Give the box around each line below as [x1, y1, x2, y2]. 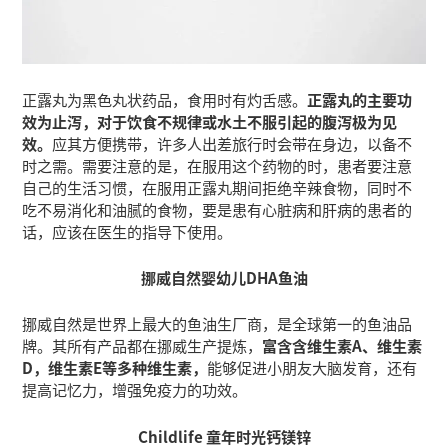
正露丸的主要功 [307, 88, 413, 110]
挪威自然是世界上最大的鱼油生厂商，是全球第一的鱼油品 [22, 312, 413, 335]
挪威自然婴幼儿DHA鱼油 [140, 266, 308, 289]
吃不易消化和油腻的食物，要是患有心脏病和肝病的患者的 [22, 198, 413, 220]
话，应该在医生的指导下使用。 [22, 220, 233, 242]
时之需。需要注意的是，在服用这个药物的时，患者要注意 [22, 154, 413, 176]
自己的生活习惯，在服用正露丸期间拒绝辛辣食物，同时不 [22, 176, 413, 198]
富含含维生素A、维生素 [262, 334, 423, 357]
